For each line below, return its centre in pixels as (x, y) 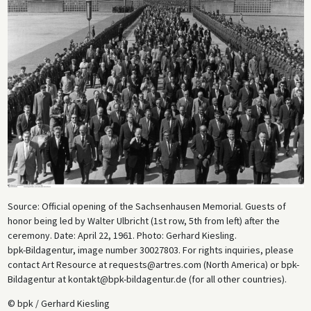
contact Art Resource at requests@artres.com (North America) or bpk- (153, 264)
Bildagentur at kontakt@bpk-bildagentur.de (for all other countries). (147, 279)
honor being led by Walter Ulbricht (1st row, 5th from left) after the (143, 220)
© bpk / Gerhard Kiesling (58, 303)
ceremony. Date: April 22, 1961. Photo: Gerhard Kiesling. (122, 235)
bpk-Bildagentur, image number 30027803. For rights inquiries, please (150, 250)
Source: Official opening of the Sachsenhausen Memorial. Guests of (146, 206)
